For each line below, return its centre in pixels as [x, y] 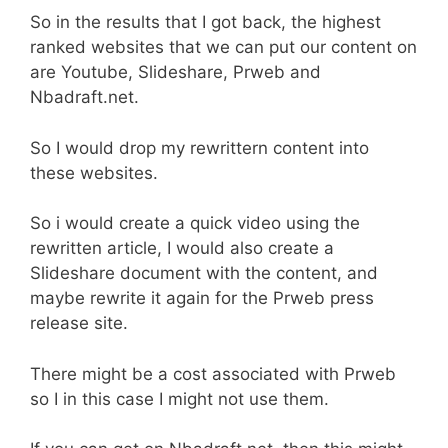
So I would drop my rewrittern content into [199, 147]
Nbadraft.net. [84, 97]
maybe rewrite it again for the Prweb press [202, 298]
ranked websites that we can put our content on [223, 47]
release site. [79, 323]
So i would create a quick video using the [195, 223]
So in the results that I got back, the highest [205, 22]
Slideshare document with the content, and [204, 273]
